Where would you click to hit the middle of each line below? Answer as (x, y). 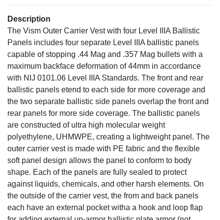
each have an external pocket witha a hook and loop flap (105, 207)
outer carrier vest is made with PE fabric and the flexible (104, 148)
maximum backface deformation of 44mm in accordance (104, 66)
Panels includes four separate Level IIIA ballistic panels (103, 42)
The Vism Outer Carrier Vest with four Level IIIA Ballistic (104, 30)
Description (29, 19)
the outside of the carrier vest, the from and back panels (103, 195)
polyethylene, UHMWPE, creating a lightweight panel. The (109, 137)
